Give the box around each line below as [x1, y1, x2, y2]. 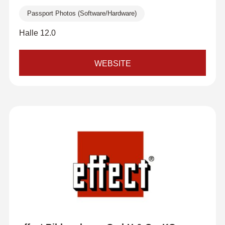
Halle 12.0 [19, 29, 56, 37]
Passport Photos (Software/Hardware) [27, 10, 137, 17]
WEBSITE [94, 59, 131, 68]
